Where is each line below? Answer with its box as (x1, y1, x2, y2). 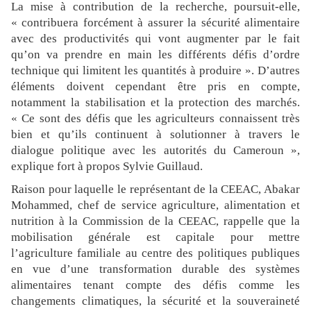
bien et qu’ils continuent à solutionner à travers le (11, 128, 300, 142)
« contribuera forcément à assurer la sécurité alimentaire (11, 16, 300, 30)
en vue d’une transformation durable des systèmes (11, 262, 300, 276)
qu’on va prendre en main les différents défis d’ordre (11, 48, 300, 62)
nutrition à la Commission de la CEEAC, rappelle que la (11, 215, 300, 228)
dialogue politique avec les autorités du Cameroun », (11, 144, 300, 158)
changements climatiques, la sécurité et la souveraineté (11, 294, 300, 308)
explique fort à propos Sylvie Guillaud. (11, 160, 203, 174)
